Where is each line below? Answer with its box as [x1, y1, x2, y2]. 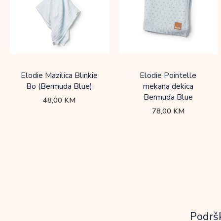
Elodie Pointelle [140, 70, 197, 81]
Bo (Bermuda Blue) [26, 80, 93, 92]
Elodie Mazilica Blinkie [21, 70, 98, 81]
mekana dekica [143, 80, 193, 92]
